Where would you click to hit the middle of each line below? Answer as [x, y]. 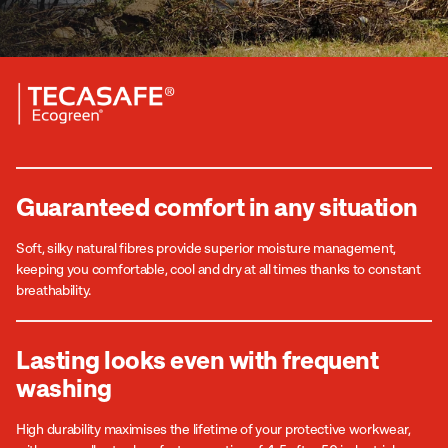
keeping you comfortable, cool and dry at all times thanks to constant [218, 268]
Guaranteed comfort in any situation [217, 206]
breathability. [54, 289]
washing [64, 387]
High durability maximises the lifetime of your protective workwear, [213, 428]
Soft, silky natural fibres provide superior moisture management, [206, 247]
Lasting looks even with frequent [197, 359]
